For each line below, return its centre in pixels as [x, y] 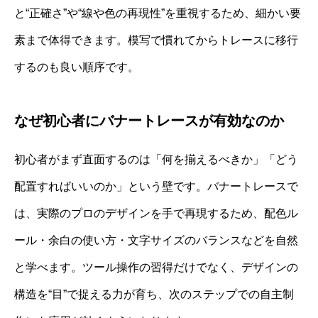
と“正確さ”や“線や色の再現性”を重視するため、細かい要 [158, 13]
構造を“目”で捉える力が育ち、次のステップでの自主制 [154, 294]
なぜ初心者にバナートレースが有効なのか [149, 120]
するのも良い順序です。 [77, 67]
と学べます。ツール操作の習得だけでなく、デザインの [156, 267]
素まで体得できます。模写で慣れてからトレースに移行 [156, 40]
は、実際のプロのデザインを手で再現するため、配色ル [156, 213]
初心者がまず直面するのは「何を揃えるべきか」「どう [156, 159]
